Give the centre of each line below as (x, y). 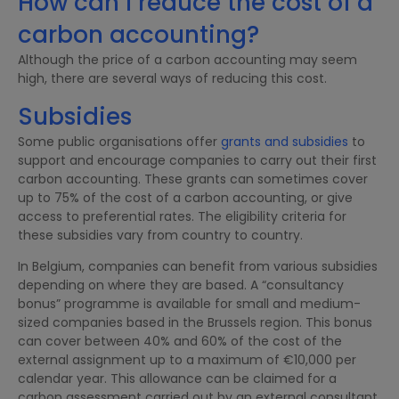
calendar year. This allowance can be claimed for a (177, 379)
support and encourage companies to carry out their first (197, 160)
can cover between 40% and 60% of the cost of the (180, 342)
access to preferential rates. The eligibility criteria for (182, 216)
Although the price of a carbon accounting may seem (187, 59)
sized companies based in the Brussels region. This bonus (195, 323)
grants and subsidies (285, 141)
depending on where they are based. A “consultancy (181, 285)
